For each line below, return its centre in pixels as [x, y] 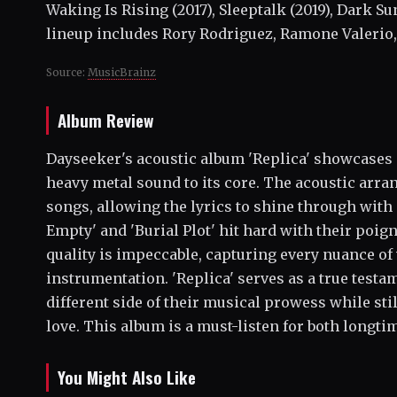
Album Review [105, 121]
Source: [67, 73]
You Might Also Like [127, 378]
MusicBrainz [122, 73]
